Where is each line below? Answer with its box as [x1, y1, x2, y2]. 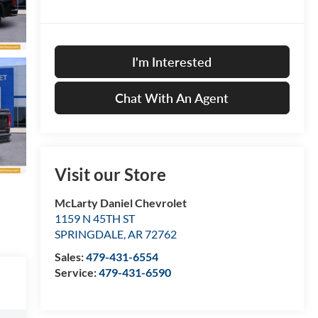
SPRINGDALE [54, 227, 124, 241]
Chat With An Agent [115, 90, 229, 106]
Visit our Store [54, 164, 166, 185]
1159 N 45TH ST [54, 212, 135, 226]
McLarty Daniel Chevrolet [54, 196, 187, 210]
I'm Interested [132, 54, 212, 70]
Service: [54, 265, 99, 280]
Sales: [54, 250, 86, 264]
